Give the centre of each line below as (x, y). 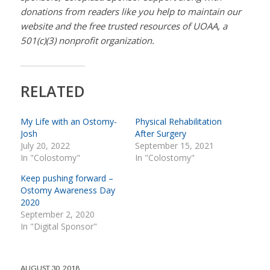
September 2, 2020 (57, 215)
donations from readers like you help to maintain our (130, 12)
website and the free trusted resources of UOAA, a (124, 26)
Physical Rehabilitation (178, 122)
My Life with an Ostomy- (68, 122)
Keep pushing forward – (67, 178)
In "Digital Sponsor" (58, 227)
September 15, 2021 (174, 146)
